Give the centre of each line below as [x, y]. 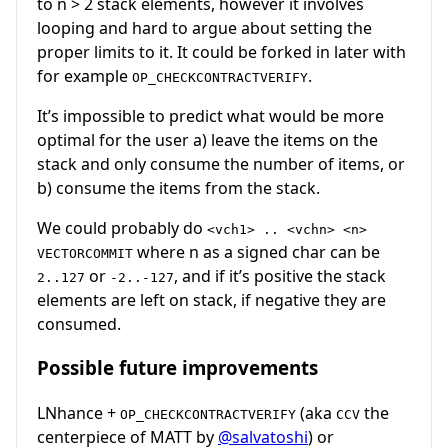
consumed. [79, 323]
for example [84, 75]
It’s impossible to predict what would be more [210, 115]
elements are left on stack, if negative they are [211, 299]
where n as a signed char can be [256, 251]
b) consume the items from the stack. [178, 187]
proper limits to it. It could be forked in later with [221, 51]
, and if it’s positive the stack [280, 275]
